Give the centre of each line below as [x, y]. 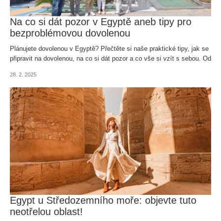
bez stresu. [26, 78]
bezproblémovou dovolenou [70, 33]
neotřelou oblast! [46, 212]
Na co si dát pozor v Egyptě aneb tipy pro [101, 21]
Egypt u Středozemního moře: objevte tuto [103, 201]
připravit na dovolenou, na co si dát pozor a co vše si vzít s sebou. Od [110, 58]
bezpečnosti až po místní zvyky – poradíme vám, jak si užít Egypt [105, 68]
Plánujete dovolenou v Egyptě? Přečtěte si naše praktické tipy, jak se [109, 48]
